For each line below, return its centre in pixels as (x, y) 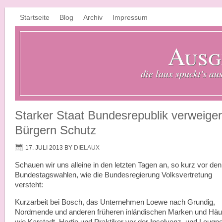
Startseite (35, 17)
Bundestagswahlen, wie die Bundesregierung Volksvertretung (113, 175)
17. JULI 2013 (44, 148)
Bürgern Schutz (55, 130)
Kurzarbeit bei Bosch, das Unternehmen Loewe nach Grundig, (115, 202)
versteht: (29, 185)
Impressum (130, 17)
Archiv (93, 17)
